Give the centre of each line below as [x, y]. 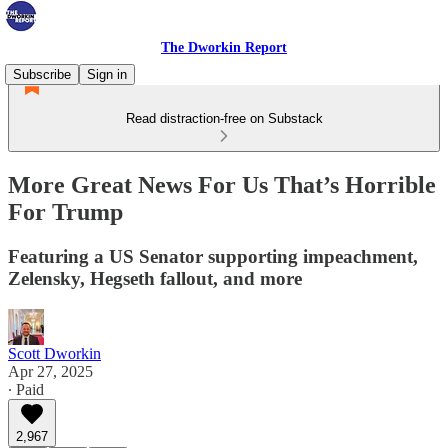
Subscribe [42, 74]
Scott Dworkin [54, 353]
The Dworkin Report [224, 47]
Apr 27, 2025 [50, 371]
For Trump [65, 211]
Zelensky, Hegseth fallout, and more [155, 278]
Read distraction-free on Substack [224, 118]
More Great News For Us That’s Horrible [222, 184]
